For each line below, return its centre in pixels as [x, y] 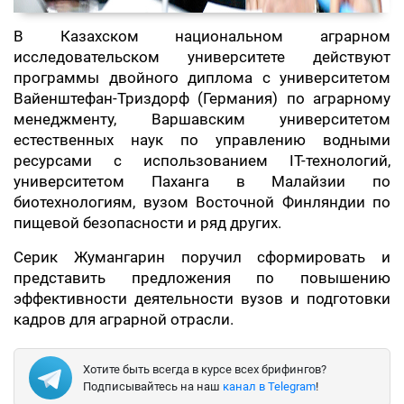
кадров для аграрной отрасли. [125, 319]
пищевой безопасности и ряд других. [149, 223]
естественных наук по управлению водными [202, 140]
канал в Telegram [269, 386]
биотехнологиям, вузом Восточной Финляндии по [202, 202]
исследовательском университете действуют [202, 57]
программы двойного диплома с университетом [202, 78]
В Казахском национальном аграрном [202, 36]
